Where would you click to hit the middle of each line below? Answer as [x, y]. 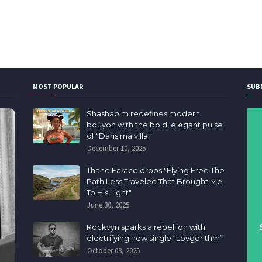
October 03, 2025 [113, 250]
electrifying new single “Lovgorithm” [154, 238]
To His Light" [109, 192]
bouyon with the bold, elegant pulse [154, 124]
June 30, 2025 [108, 205]
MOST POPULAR [58, 86]
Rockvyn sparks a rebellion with [146, 227]
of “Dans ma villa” [118, 135]
